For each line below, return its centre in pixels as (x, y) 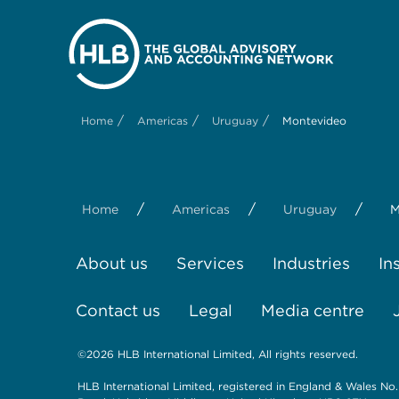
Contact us (118, 310)
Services (210, 263)
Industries (311, 263)
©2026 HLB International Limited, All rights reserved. (218, 354)
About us (112, 263)
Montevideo (314, 120)
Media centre (313, 310)
